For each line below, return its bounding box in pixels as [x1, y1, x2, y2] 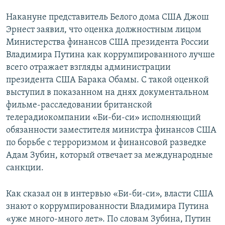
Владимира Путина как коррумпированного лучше [6, 50, 215, 60]
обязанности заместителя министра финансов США [6, 126, 216, 136]
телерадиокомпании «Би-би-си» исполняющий [6, 113, 201, 123]
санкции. [6, 163, 44, 173]
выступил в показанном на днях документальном [6, 88, 209, 98]
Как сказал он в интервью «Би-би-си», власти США [6, 189, 213, 199]
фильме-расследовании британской [6, 100, 152, 110]
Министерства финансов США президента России [6, 38, 209, 48]
